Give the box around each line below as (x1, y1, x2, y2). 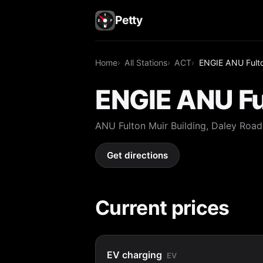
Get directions (107, 150, 168, 161)
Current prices (95, 195, 230, 220)
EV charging (107, 248, 163, 261)
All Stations (124, 57, 168, 68)
